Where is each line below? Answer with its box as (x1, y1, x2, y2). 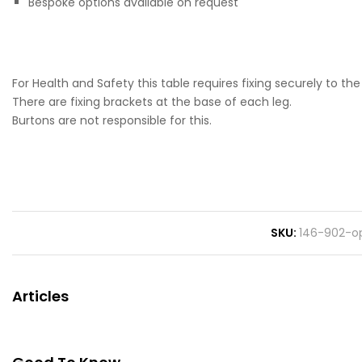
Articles (12, 285, 69, 306)
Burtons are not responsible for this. (12, 112, 212, 128)
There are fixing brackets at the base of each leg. (12, 93, 292, 110)
